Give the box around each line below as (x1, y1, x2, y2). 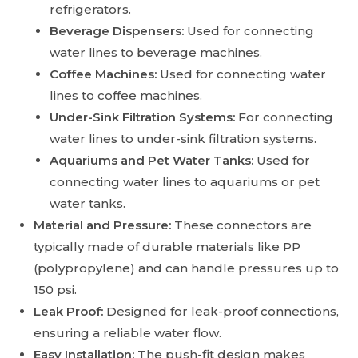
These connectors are (174, 217, 312, 233)
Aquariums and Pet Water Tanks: (50, 153, 254, 169)
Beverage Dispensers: (50, 23, 185, 39)
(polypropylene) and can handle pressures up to (34, 261, 340, 276)
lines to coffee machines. (50, 88, 203, 104)
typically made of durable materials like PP (34, 239, 301, 255)
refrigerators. (50, 2, 132, 18)
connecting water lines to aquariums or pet (50, 174, 320, 190)
